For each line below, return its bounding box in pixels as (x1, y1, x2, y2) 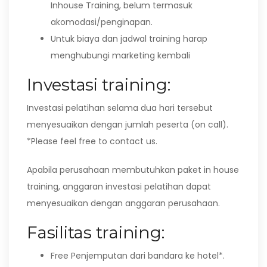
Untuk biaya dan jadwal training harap (51, 33, 207, 45)
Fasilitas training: (27, 222, 164, 243)
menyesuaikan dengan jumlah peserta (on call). (27, 119, 228, 131)
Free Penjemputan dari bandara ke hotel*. (51, 250, 225, 262)
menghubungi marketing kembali (51, 49, 190, 61)
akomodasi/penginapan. (51, 16, 153, 28)
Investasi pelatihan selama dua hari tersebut (27, 102, 213, 114)
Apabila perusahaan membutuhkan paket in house (27, 164, 239, 176)
